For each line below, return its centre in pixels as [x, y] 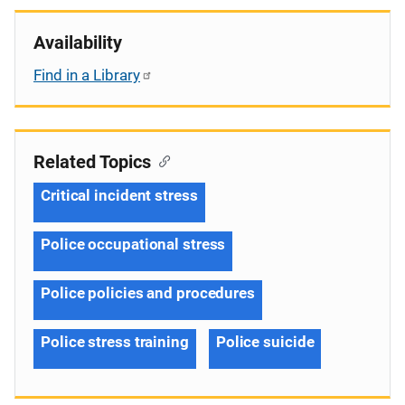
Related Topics [92, 161]
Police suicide [265, 341]
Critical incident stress [119, 195]
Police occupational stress [133, 244]
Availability [78, 42]
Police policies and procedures [148, 292]
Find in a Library [87, 75]
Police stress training [115, 341]
